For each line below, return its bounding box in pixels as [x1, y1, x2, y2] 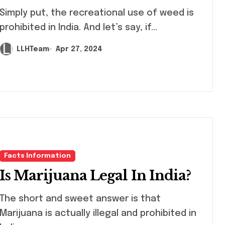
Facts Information [4, 152, 71, 159]
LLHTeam [17, 45, 49, 53]
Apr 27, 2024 [56, 45, 102, 53]
